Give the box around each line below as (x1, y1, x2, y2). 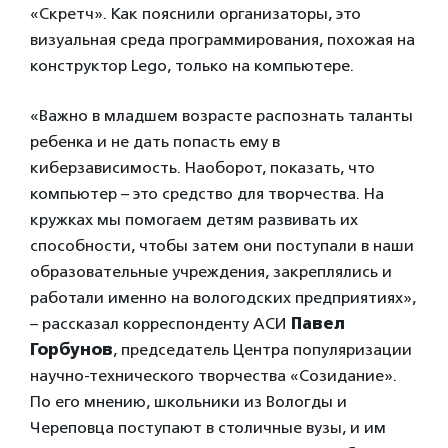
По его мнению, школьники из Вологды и (30, 391, 347, 411)
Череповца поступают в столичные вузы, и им (30, 417, 386, 437)
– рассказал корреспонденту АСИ (30, 313, 291, 333)
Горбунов (30, 339, 113, 359)
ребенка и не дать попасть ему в (30, 131, 280, 151)
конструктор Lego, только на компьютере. (30, 55, 354, 75)
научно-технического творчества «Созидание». (30, 365, 397, 385)
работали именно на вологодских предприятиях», (30, 287, 416, 307)
